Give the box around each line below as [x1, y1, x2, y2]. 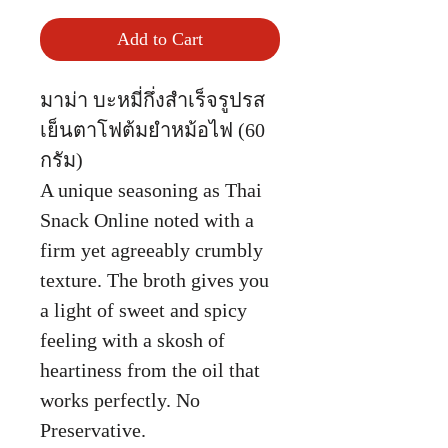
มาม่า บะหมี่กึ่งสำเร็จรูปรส [40, 89, 265, 112]
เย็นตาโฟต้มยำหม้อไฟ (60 [40, 119, 265, 142]
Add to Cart [117, 29, 203, 50]
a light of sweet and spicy [40, 299, 247, 322]
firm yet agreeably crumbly [40, 239, 263, 262]
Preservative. [40, 419, 146, 442]
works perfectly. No [40, 389, 200, 412]
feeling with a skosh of [40, 329, 225, 352]
